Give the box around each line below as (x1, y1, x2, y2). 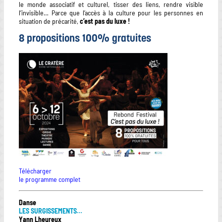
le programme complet (19, 174, 82, 183)
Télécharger (19, 166, 52, 175)
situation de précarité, (19, 17, 80, 26)
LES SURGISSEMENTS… (19, 206, 82, 215)
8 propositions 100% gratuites (19, 34, 151, 45)
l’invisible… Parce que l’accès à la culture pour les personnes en (19, 8, 203, 17)
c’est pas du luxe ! (80, 17, 130, 26)
